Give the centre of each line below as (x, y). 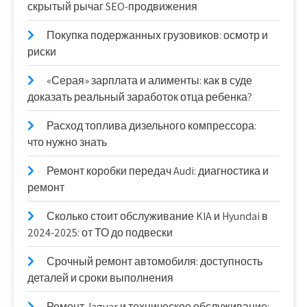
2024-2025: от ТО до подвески (100, 233)
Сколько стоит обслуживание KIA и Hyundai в (157, 216)
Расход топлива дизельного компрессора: (151, 126)
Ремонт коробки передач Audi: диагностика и (158, 171)
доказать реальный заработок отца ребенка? (140, 97)
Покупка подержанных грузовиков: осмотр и (157, 35)
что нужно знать (67, 142)
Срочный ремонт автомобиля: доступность (155, 261)
